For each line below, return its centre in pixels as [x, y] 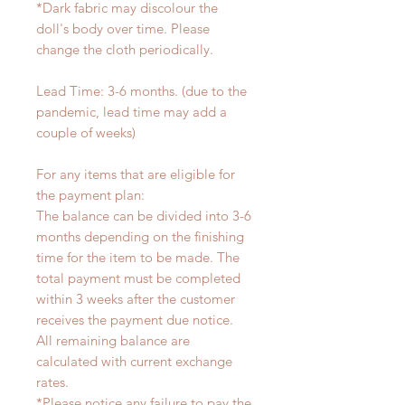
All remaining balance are [113, 341]
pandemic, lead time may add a [132, 112]
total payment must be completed [138, 278]
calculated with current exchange [134, 362]
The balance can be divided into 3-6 [144, 216]
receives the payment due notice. [135, 320]
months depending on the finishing [140, 237]
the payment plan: [90, 195]
